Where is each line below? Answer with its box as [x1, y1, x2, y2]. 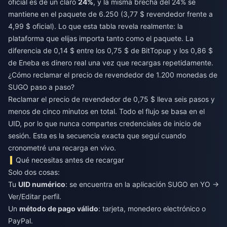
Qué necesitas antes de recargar [16, 156, 125, 165]
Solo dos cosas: [8, 168, 60, 177]
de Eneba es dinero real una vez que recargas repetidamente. [8, 58, 213, 67]
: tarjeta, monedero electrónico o [98, 204, 206, 213]
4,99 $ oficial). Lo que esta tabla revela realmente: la [8, 22, 183, 31]
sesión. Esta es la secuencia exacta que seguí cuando [8, 131, 186, 140]
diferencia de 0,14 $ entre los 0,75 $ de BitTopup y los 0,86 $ [8, 46, 213, 55]
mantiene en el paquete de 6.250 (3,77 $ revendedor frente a [8, 10, 213, 19]
